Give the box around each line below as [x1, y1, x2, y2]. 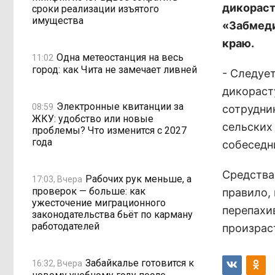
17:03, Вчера [32, 174, 82, 184]
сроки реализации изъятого [32, 3, 159, 15]
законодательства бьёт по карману [32, 209, 193, 220]
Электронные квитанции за [56, 100, 184, 112]
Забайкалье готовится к [85, 257, 194, 269]
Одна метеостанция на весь [56, 51, 184, 63]
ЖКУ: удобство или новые [32, 113, 153, 125]
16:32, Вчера [32, 258, 82, 268]
